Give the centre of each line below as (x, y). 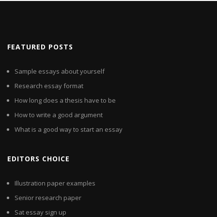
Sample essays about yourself (60, 71)
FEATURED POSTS (40, 47)
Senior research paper (48, 198)
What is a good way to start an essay (69, 130)
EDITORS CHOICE (39, 159)
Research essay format (49, 86)
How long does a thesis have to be (65, 101)
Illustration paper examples (55, 183)
